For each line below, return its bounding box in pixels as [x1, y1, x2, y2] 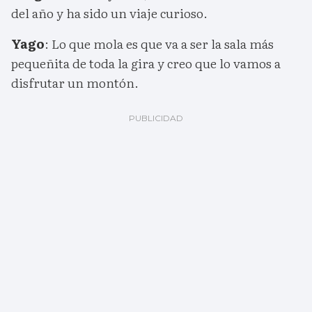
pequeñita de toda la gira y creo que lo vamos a [11, 54, 281, 73]
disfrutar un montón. [11, 73, 139, 93]
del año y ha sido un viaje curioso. [11, 3, 208, 23]
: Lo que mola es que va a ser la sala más [45, 34, 274, 54]
